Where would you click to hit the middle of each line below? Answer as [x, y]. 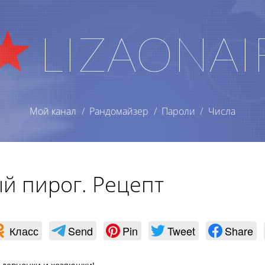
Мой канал [53, 111]
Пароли [178, 111]
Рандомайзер [119, 111]
